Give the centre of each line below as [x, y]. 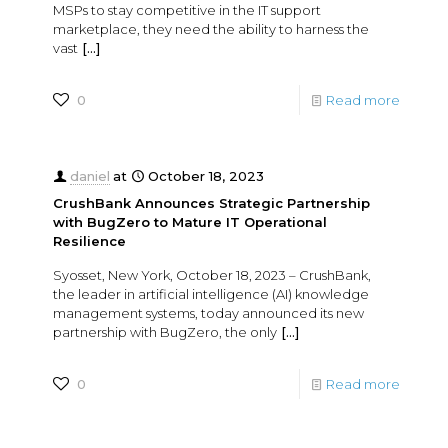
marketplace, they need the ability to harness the [211, 28]
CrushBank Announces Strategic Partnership [211, 202]
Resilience [89, 240]
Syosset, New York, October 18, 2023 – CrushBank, [212, 274]
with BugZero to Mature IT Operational [190, 221]
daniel [90, 175]
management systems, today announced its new [208, 312]
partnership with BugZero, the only [165, 331]
